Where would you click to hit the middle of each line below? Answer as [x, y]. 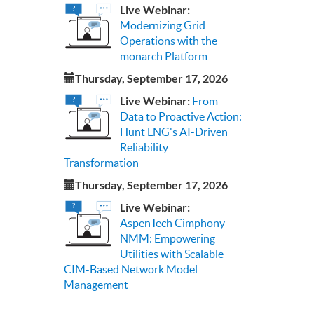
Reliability [144, 147]
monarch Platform [164, 56]
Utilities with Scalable [172, 254]
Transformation [101, 163]
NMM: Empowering [168, 238]
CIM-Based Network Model [131, 269]
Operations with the [169, 41]
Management [96, 285]
